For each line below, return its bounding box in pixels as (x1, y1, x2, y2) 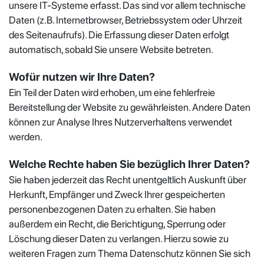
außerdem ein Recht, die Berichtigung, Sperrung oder (9, 217, 226, 230)
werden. (9, 130, 42, 143)
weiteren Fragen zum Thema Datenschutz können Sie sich (9, 247, 250, 259)
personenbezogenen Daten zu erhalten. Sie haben (9, 203, 216, 215)
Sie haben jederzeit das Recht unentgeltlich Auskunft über (9, 173, 246, 186)
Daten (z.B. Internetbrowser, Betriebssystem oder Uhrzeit (9, 14, 242, 26)
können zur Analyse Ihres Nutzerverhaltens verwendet (9, 115, 232, 128)
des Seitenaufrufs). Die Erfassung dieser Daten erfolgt (9, 28, 229, 41)
